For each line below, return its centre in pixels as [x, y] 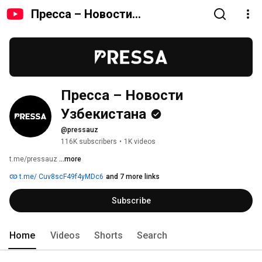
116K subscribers [89, 142]
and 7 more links [133, 177]
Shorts [108, 236]
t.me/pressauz [34, 159]
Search [152, 236]
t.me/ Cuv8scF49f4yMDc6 [61, 177]
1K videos [140, 142]
